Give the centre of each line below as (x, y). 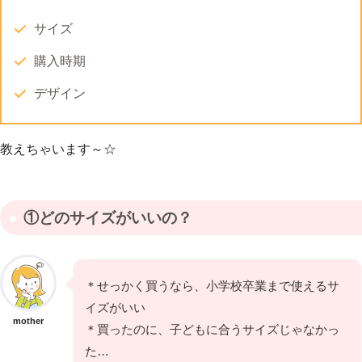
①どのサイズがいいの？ (107, 217)
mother (28, 321)
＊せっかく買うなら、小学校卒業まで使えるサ (212, 286)
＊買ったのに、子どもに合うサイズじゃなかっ (212, 330)
